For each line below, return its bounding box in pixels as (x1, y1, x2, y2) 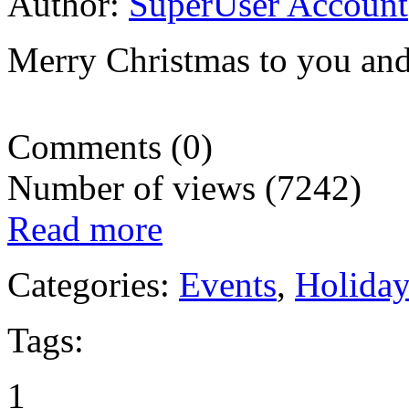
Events (179, 265, 277, 305)
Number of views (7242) (7, 168, 362, 208)
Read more (7, 209, 163, 249)
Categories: (7, 265, 179, 305)
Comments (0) (7, 127, 213, 167)
